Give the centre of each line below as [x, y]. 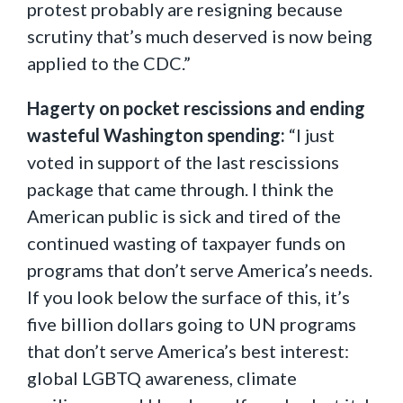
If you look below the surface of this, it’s [188, 297]
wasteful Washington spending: [158, 135]
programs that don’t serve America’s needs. [200, 270]
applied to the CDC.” [109, 63]
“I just [312, 135]
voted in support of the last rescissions [183, 162]
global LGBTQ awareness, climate [162, 378]
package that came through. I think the [180, 189]
